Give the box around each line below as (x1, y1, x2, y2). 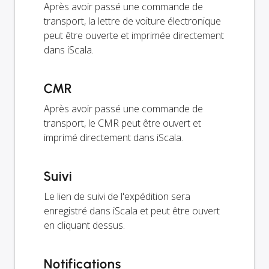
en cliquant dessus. (44, 218, 125, 232)
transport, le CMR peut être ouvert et (44, 116, 201, 130)
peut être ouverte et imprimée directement (44, 28, 224, 42)
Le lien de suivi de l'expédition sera (44, 189, 190, 203)
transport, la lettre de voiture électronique (44, 14, 221, 28)
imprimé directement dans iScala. (44, 130, 183, 144)
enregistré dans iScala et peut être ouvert (44, 204, 220, 217)
